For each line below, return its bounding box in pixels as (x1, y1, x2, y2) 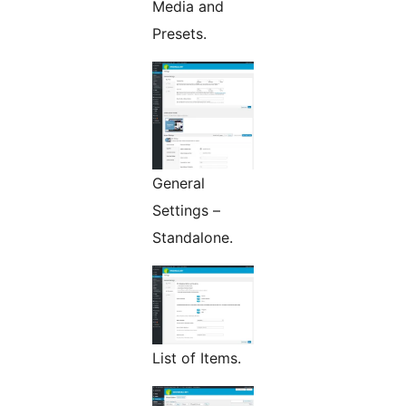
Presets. (152, 24, 207, 43)
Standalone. (152, 227, 233, 246)
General (152, 173, 205, 192)
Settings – (152, 200, 220, 219)
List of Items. (152, 348, 241, 367)
